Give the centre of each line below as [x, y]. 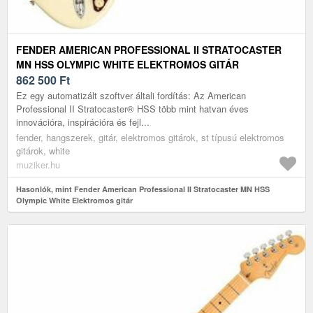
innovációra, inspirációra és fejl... [83, 122]
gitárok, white [43, 150]
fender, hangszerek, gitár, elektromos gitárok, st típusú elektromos [150, 137]
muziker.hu [38, 164]
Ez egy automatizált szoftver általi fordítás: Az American [131, 95]
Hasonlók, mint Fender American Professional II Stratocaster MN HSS [143, 189]
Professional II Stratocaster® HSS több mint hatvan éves [132, 108]
